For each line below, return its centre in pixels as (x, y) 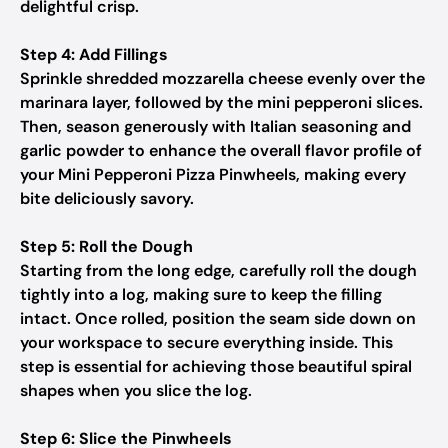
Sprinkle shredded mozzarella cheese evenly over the (222, 78)
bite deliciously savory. (107, 198)
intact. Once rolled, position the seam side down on (218, 318)
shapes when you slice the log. (136, 390)
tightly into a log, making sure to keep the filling (201, 294)
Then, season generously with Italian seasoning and (215, 126)
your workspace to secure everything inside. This (206, 342)
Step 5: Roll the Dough (106, 246)
